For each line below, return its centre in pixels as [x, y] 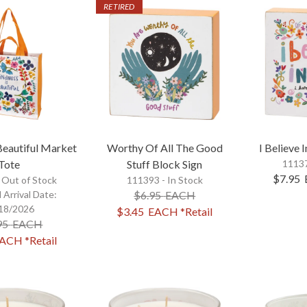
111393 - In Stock [164, 180]
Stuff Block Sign [165, 164]
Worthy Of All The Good [164, 148]
